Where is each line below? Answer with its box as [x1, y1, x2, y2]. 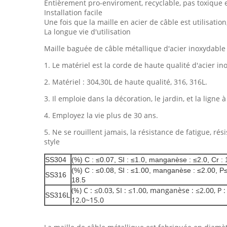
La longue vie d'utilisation [44, 27, 131, 36]
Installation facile [44, 8, 102, 17]
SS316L [45, 191, 70, 199]
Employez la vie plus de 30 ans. [52, 110, 158, 120]
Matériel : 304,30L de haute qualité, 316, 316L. [52, 77, 207, 87]
